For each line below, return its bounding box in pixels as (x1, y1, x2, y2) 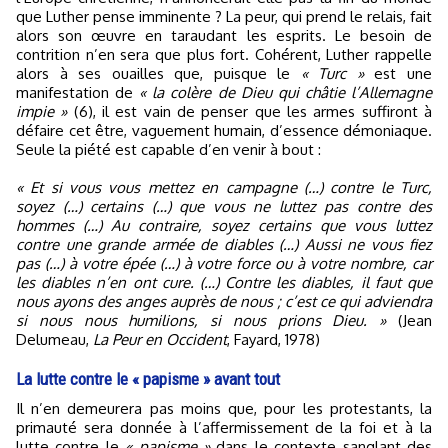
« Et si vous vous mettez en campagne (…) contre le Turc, (16, 177, 432, 197)
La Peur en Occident (93, 329, 227, 349)
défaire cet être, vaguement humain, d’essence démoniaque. (16, 120, 432, 140)
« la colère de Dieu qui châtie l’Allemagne (139, 82, 433, 102)
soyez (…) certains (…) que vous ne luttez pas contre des (16, 196, 432, 216)
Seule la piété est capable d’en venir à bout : (16, 139, 321, 159)
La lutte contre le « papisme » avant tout (16, 368, 280, 389)
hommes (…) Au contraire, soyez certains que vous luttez (16, 215, 432, 235)
